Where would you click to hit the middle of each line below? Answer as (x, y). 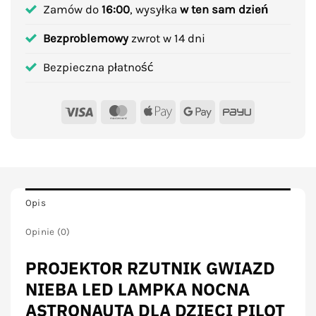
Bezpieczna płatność (98, 67)
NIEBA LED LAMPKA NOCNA (137, 290)
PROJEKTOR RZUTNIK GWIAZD (150, 268)
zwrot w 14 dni (166, 38)
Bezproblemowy (85, 38)
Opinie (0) (48, 231)
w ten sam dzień (224, 9)
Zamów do (72, 9)
